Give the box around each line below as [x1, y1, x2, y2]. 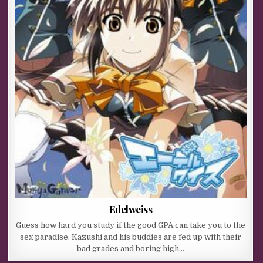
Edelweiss [109, 202, 153, 215]
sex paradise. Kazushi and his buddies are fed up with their [20, 232, 242, 241]
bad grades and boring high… [77, 244, 185, 253]
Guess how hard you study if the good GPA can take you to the [16, 220, 246, 230]
